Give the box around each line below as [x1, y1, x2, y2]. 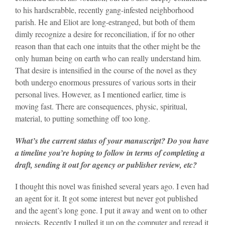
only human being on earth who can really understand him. [15, 53, 201, 64]
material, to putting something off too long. [15, 113, 150, 124]
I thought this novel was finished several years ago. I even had [15, 180, 209, 191]
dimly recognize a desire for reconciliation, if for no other [15, 29, 194, 40]
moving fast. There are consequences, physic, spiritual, [15, 101, 187, 112]
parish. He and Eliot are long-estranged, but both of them [15, 17, 195, 28]
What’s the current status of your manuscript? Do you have [15, 135, 209, 146]
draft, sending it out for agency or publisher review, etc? [15, 159, 197, 170]
